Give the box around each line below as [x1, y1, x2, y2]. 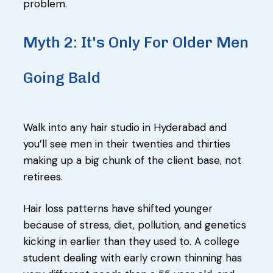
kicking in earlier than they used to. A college [23, 234, 239, 248]
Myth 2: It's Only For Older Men [23, 32, 249, 51]
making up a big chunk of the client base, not [23, 153, 241, 167]
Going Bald [23, 68, 101, 87]
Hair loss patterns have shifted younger [23, 201, 213, 215]
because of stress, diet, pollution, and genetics [23, 218, 246, 232]
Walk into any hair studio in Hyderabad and [23, 120, 227, 134]
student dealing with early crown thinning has [23, 250, 242, 264]
